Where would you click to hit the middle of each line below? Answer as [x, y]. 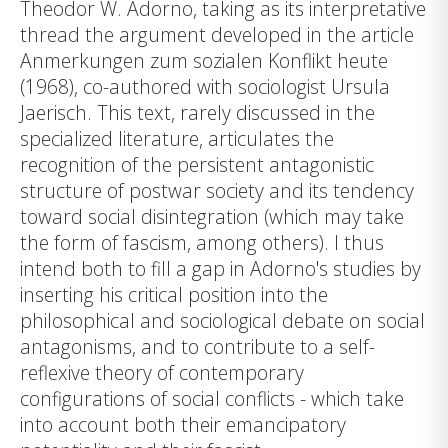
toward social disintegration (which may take [212, 217]
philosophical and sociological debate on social [222, 321]
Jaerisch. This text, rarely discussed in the [197, 113]
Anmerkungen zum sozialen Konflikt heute [204, 61]
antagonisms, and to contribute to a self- [197, 347]
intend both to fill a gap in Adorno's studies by [220, 269]
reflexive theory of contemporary [162, 373]
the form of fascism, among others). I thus [202, 243]
